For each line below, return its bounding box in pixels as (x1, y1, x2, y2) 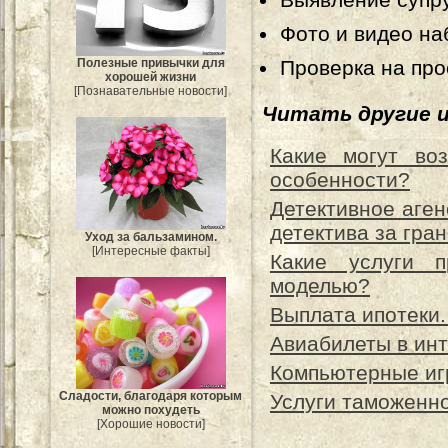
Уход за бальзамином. (85, 229, 217, 244)
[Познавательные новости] (74, 84, 228, 99)
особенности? (270, 168, 410, 191)
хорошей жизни (105, 70, 197, 85)
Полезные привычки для (77, 56, 225, 71)
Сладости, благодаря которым (59, 389, 243, 404)
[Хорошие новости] (97, 417, 205, 432)
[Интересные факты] (92, 243, 210, 258)
